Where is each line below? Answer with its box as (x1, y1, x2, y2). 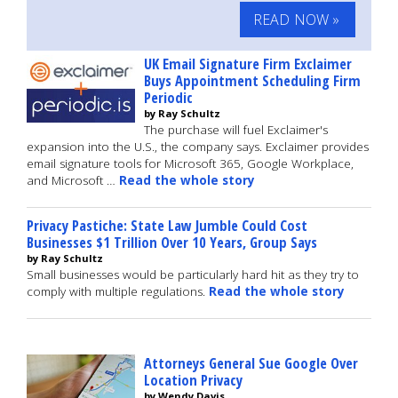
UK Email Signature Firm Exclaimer (144, 53, 352, 74)
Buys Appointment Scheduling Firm (144, 70, 361, 91)
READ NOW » (253, 10, 340, 29)
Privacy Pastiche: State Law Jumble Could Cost (27, 215, 307, 235)
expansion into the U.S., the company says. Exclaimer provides (27, 139, 369, 155)
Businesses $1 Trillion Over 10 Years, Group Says (27, 232, 317, 252)
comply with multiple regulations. (27, 283, 209, 299)
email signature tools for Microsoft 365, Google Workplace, (27, 155, 354, 171)
